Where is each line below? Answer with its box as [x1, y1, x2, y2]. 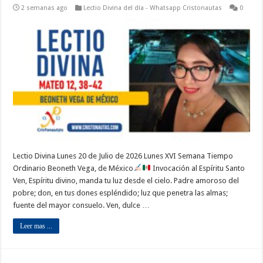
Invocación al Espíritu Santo [150, 163, 245, 173]
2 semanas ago [21, 4, 68, 12]
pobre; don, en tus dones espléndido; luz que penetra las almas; [13, 188, 228, 197]
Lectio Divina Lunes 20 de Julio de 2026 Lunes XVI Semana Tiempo [13, 151, 234, 160]
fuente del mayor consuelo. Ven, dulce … [13, 200, 150, 210]
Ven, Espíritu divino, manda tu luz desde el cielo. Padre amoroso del [13, 176, 240, 185]
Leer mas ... [20, 221, 53, 230]
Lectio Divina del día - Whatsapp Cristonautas [83, 4, 222, 12]
